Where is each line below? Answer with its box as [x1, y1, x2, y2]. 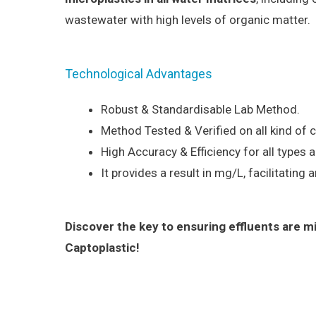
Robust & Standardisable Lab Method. [101, 102, 300, 117]
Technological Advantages [65, 66, 212, 82]
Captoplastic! [65, 240, 140, 255]
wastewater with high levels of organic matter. [65, 13, 310, 27]
